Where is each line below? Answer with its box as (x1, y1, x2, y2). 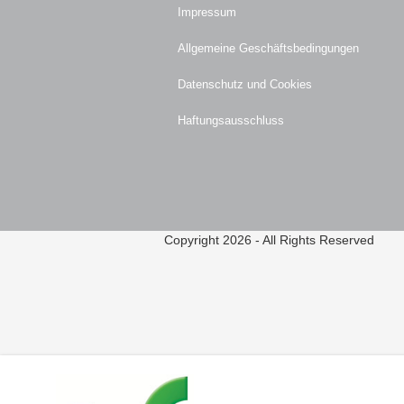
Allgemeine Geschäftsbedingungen (178, 41, 359, 55)
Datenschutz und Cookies (178, 78, 312, 91)
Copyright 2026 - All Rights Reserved (164, 233, 374, 247)
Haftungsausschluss (178, 114, 284, 127)
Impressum (178, 5, 236, 19)
